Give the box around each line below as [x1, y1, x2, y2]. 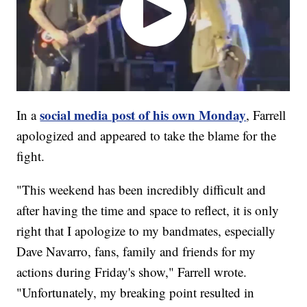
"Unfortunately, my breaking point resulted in [16, 283, 255, 301]
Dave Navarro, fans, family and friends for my [16, 242, 256, 260]
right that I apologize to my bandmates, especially [16, 221, 276, 239]
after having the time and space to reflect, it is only [16, 201, 280, 219]
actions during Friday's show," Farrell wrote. [16, 262, 247, 280]
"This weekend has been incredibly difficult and [16, 180, 267, 198]
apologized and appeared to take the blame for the [16, 126, 277, 144]
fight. [16, 147, 45, 164]
